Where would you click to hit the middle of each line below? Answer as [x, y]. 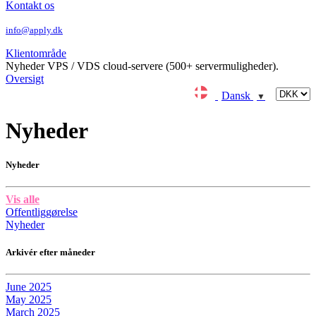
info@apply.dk [34, 30]
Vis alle [23, 199]
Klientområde [36, 54]
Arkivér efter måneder [50, 253]
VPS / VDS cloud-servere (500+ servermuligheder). [163, 66]
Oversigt [25, 79]
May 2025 [29, 300]
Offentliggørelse [42, 212]
